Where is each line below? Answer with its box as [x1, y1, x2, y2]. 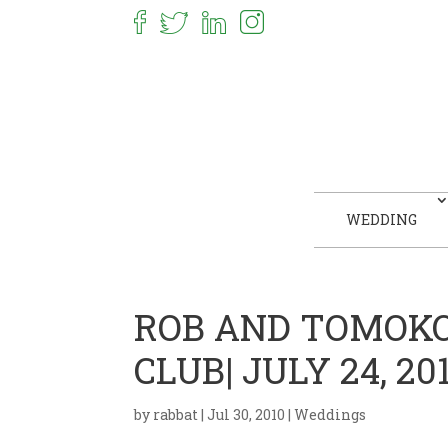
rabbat [153, 405, 199, 424]
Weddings [294, 405, 367, 424]
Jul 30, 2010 [207, 405, 286, 424]
